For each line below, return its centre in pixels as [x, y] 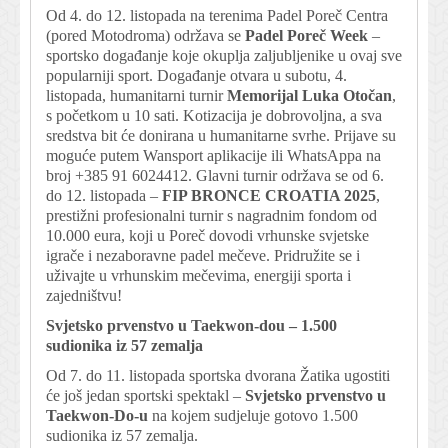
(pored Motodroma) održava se [145, 36]
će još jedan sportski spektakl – [145, 396]
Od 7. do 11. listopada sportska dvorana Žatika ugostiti [218, 376]
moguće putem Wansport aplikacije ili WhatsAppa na [213, 156]
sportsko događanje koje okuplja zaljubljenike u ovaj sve [224, 56]
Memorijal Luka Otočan [309, 96]
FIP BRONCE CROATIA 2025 [269, 196]
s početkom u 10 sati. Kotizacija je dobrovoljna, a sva [214, 116]
